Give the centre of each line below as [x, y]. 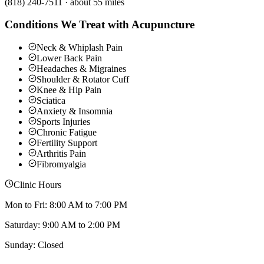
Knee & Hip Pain [69, 90]
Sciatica [51, 101]
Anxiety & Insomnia [75, 111]
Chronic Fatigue [67, 133]
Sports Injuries [63, 122]
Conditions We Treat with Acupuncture [100, 25]
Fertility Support [67, 143]
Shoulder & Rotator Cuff [83, 80]
